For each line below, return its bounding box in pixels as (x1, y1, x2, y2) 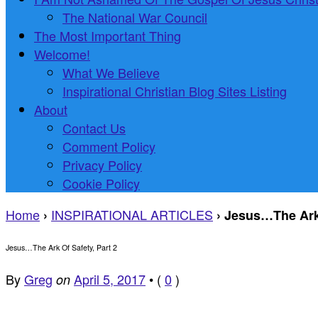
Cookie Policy (62, 173, 140, 192)
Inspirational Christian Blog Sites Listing (62, 81, 287, 100)
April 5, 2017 (74, 270, 146, 289)
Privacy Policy (62, 155, 142, 174)
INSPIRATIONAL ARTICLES (51, 204, 213, 224)
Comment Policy (62, 136, 155, 155)
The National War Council (62, 7, 207, 26)
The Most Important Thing (34, 26, 181, 45)
